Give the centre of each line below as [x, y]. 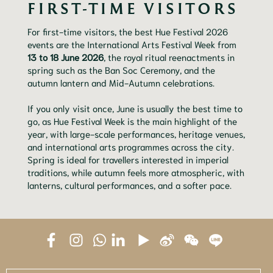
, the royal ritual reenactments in [169, 57]
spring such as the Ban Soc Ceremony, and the [121, 70]
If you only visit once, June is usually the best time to [135, 108]
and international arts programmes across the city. [131, 147]
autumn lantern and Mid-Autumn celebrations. [121, 83]
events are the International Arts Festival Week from [132, 44]
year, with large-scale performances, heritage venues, [136, 134]
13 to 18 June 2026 [66, 57]
